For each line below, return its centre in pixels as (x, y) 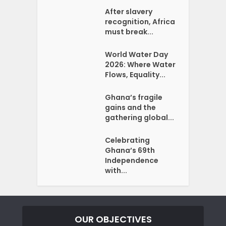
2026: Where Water (140, 65)
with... (116, 171)
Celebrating (128, 140)
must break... (129, 32)
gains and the (131, 108)
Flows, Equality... (135, 75)
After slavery (129, 12)
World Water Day (137, 55)
